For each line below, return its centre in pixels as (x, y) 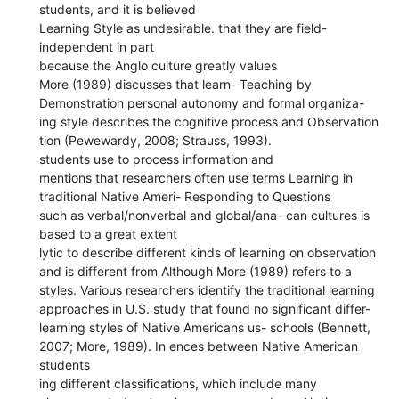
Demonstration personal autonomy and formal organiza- (202, 102)
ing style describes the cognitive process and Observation (209, 121)
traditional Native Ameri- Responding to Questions (185, 196)
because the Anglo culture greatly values (159, 65)
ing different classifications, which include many (179, 383)
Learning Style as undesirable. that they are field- (183, 28)
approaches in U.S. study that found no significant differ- (205, 308)
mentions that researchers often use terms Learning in (196, 177)
